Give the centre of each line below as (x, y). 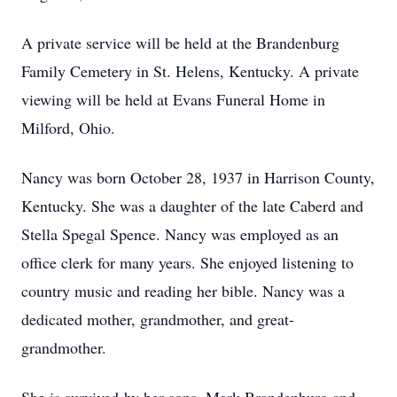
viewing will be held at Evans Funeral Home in (173, 99)
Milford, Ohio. (68, 128)
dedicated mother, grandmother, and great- (158, 319)
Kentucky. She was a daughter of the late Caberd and (192, 206)
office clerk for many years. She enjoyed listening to (187, 262)
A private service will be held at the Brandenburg (180, 43)
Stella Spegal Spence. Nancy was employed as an (180, 234)
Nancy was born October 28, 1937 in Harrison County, (198, 177)
